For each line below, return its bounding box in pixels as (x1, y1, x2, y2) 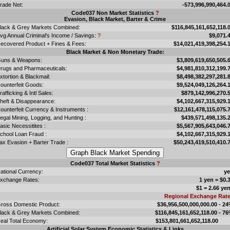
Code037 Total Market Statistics (70, 160, 157, 166)
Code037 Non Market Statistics (71, 9, 156, 16)
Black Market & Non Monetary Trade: (66, 48, 164, 55)
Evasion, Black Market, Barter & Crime (64, 15, 166, 22)
